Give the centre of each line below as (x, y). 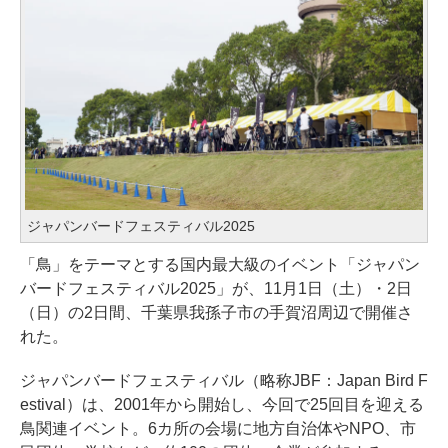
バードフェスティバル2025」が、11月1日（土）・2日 (216, 288)
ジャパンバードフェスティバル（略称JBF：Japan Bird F (224, 380)
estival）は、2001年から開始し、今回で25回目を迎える (222, 404)
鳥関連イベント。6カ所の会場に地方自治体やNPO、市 (218, 428)
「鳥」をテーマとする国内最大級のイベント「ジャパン (220, 264)
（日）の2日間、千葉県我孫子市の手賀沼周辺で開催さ (216, 312)
